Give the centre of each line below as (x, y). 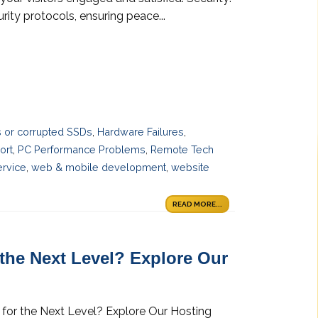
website (190, 168)
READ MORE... (197, 204)
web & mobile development (99, 168)
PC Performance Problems (82, 150)
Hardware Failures (141, 132)
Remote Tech (182, 150)
